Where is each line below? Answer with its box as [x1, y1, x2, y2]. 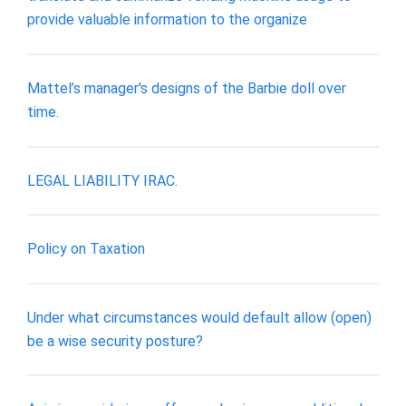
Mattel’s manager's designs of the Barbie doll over [27, 79, 346, 97]
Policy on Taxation [27, 240, 145, 258]
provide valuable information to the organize [27, 11, 307, 29]
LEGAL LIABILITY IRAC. [27, 171, 178, 189]
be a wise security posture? [27, 332, 203, 350]
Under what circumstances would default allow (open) [27, 308, 372, 326]
